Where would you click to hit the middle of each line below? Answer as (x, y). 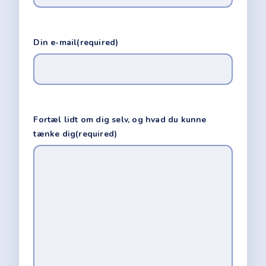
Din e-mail (55, 42)
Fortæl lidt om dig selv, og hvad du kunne (120, 119)
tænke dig (55, 134)
